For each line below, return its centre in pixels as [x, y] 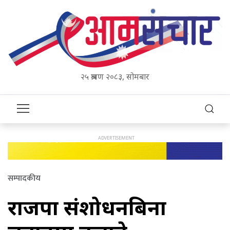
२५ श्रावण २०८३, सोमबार [115, 76]
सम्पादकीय [24, 179]
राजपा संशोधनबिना [87, 207]
